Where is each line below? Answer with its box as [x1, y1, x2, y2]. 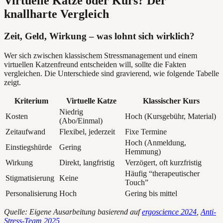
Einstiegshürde [5, 142, 52, 151]
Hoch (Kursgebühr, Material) [125, 111, 216, 120]
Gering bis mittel [125, 189, 177, 198]
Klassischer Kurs [143, 96, 200, 105]
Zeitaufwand [5, 127, 45, 136]
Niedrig [59, 107, 83, 116]
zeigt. [4, 78, 21, 87]
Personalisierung [5, 189, 57, 198]
